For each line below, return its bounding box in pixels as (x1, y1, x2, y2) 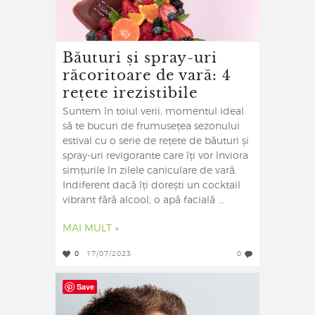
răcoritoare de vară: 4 (63, 63, 231, 86)
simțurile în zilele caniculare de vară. (63, 166, 237, 176)
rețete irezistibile (63, 81, 198, 103)
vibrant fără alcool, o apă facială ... (63, 195, 224, 206)
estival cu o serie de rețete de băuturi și (63, 136, 249, 147)
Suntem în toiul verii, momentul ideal (63, 107, 244, 117)
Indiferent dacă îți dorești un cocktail (63, 181, 240, 191)
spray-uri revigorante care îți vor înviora (63, 151, 248, 162)
